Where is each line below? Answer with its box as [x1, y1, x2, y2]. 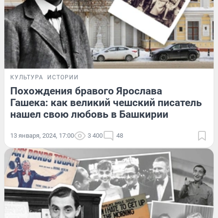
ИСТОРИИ [47, 73, 79, 81]
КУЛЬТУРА [10, 73, 43, 81]
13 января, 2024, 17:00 [10, 131, 74, 139]
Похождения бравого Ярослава [10, 85, 162, 97]
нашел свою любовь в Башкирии [10, 108, 168, 120]
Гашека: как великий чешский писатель [10, 96, 202, 109]
